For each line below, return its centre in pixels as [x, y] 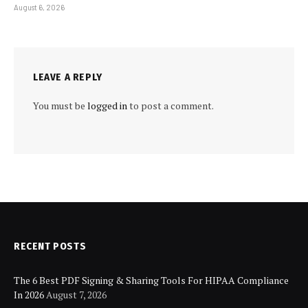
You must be [60, 105]
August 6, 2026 [39, 7]
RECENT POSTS [50, 246]
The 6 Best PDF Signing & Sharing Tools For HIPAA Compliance [151, 280]
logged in [107, 105]
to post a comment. [170, 105]
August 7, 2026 [76, 294]
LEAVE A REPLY [68, 77]
